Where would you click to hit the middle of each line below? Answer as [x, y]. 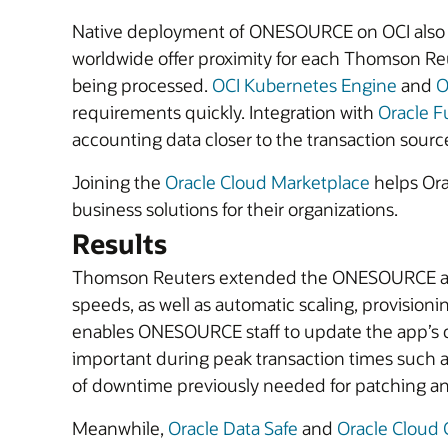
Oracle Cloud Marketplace [267, 182]
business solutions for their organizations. [235, 209]
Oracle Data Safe [233, 428]
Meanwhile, [120, 428]
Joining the [118, 182]
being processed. [142, 85]
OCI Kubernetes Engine [304, 85]
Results [119, 243]
